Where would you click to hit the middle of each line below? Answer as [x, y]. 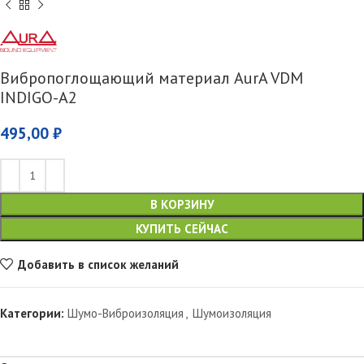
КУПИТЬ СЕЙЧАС [182, 229]
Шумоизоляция [232, 314]
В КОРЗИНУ [182, 205]
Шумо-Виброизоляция [126, 314]
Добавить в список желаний [98, 264]
